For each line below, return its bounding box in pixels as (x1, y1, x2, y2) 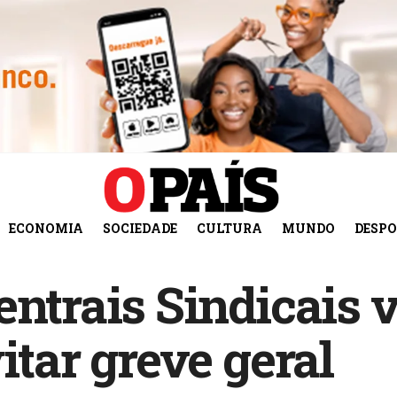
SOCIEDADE (102, 219, 177, 237)
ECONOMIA (8, 219, 83, 237)
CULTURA (196, 219, 262, 237)
